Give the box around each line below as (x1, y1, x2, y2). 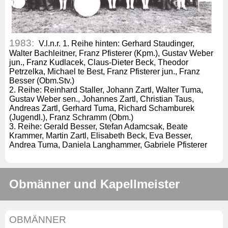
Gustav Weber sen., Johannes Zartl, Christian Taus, (9, 94, 194, 103)
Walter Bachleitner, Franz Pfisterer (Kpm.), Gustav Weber (9, 48, 213, 58)
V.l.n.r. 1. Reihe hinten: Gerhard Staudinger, (39, 39, 194, 48)
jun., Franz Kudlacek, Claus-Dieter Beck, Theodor (9, 58, 188, 67)
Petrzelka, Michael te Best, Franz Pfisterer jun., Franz (9, 67, 200, 76)
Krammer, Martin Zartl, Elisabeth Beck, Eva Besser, (9, 131, 192, 140)
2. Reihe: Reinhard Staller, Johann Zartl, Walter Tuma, (9, 85, 203, 94)
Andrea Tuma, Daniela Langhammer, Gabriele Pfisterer (9, 140, 207, 149)
